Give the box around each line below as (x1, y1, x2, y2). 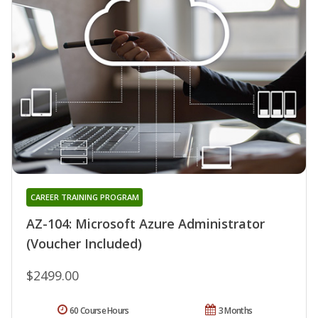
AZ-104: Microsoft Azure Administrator (26, 215, 265, 233)
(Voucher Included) (26, 235, 142, 253)
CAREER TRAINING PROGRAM (30, 192, 139, 203)
